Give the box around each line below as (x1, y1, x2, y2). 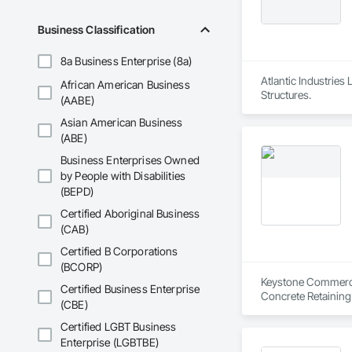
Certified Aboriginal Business (60, 207, 200, 221)
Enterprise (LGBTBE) (60, 335, 159, 350)
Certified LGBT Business (60, 320, 177, 334)
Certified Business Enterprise (60, 282, 200, 296)
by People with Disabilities (60, 169, 186, 183)
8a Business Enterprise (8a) (60, 54, 192, 68)
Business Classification (38, 23, 156, 37)
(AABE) (60, 93, 94, 108)
